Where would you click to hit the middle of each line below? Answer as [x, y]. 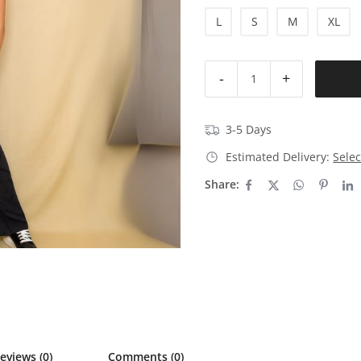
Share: [222, 184]
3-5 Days [249, 129]
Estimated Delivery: [278, 156]
